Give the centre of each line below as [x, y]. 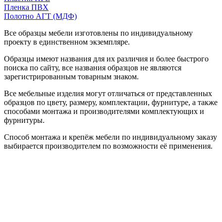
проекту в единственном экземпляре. [67, 42]
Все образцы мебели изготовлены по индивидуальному [98, 33]
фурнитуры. [24, 120]
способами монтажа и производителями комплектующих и [104, 111]
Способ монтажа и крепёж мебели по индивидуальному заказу [111, 137]
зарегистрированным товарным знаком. [71, 76]
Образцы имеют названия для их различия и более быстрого [106, 58]
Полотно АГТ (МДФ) [40, 16]
